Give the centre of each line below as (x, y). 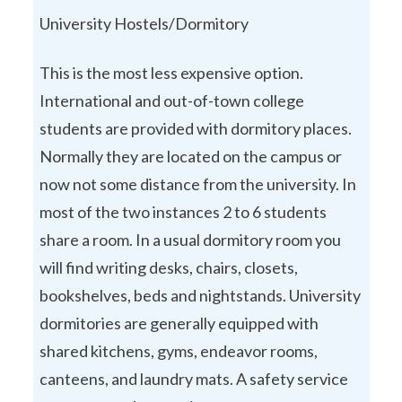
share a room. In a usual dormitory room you (190, 239)
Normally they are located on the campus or (191, 156)
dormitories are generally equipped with (179, 323)
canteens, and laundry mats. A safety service (194, 378)
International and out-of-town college (172, 100)
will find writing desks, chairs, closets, (169, 267)
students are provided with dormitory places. (196, 128)
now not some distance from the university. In (198, 184)
